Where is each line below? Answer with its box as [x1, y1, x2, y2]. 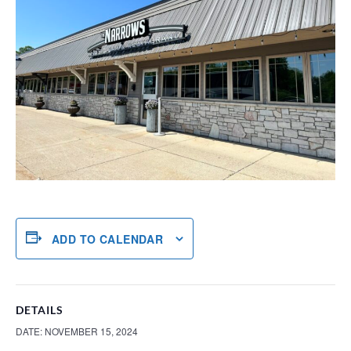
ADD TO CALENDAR [52, 230, 164, 247]
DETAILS [16, 303, 63, 317]
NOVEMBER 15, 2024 [45, 324, 138, 338]
